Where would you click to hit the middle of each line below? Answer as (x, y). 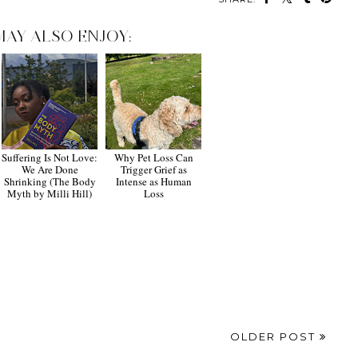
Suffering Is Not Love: (50, 158)
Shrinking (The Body (50, 182)
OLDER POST (275, 337)
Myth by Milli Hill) (50, 194)
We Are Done (50, 170)
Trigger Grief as (153, 170)
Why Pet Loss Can (153, 158)
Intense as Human (153, 182)
